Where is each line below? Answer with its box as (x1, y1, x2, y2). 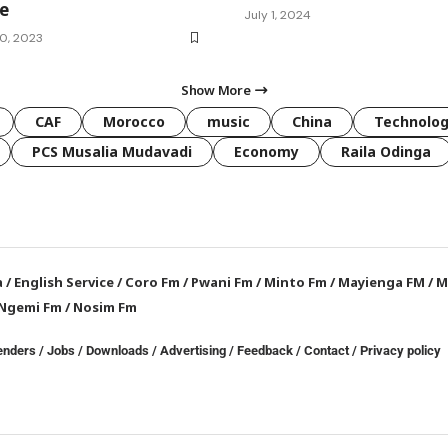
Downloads (86, 343, 150, 359)
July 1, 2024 (244, 7, 311, 24)
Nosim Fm (70, 298, 138, 317)
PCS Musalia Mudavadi (32, 142, 192, 162)
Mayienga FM (338, 273, 426, 292)
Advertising (160, 343, 227, 359)
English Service (14, 273, 115, 292)
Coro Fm (125, 273, 181, 292)
